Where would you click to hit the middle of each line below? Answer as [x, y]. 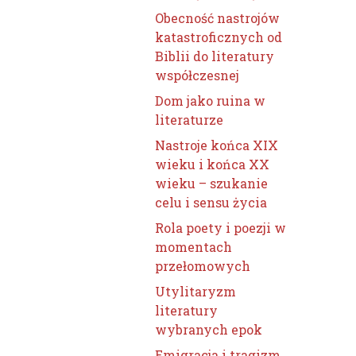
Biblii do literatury [215, 56]
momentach [194, 247]
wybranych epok [209, 329]
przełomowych [203, 266]
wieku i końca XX [213, 164]
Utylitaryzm [196, 291]
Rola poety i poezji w [221, 228]
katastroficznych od [219, 37]
